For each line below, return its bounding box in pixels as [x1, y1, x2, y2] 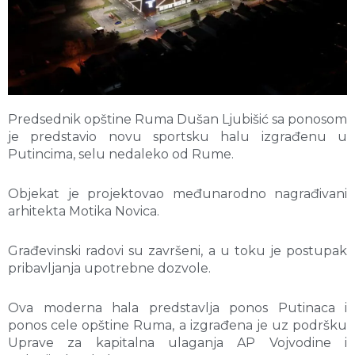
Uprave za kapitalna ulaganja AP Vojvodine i [8, 335, 347, 351]
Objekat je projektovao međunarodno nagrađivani [8, 186, 347, 202]
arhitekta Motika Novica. [8, 204, 159, 219]
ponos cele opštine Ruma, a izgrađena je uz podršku [8, 318, 347, 334]
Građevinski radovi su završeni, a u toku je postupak [8, 243, 347, 259]
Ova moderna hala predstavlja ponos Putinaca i [8, 300, 347, 316]
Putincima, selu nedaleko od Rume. [8, 147, 234, 162]
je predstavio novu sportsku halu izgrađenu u [8, 129, 347, 145]
